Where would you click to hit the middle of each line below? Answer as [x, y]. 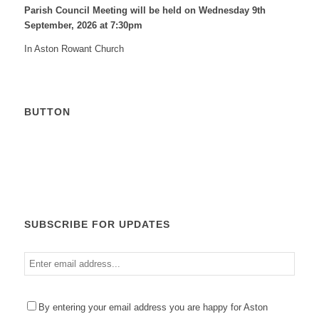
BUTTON [47, 111]
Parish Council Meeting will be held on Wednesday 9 [140, 11]
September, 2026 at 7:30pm [83, 26]
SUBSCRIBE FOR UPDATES [97, 224]
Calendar [73, 143]
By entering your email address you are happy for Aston [153, 307]
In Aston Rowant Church [74, 48]
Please [38, 298]
